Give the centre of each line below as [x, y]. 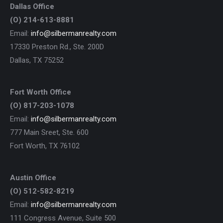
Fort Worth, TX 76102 [45, 146]
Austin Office [33, 177]
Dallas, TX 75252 [37, 60]
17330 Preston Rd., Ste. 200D [57, 47]
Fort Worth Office [41, 92]
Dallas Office [32, 6]
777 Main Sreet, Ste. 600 [49, 132]
